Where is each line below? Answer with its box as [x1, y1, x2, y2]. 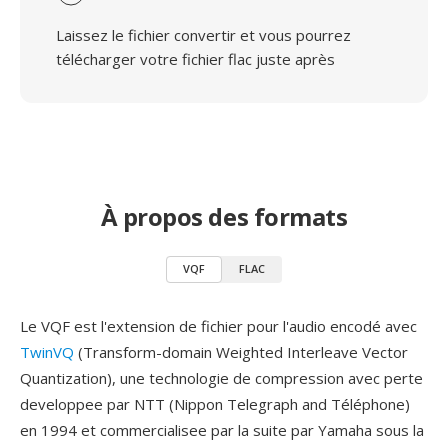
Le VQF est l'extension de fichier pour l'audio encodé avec [20, 316, 417, 336]
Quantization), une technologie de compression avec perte [20, 368, 423, 388]
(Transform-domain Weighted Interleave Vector [74, 342, 408, 362]
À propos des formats [100, 200, 348, 233]
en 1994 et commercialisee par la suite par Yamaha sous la [20, 420, 424, 440]
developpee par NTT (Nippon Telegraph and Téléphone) [20, 394, 410, 414]
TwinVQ [20, 342, 74, 362]
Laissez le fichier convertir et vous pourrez [56, 25, 351, 45]
